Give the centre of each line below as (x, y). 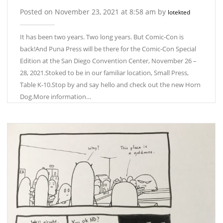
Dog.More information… (56, 97)
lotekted (179, 12)
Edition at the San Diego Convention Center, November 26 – (108, 61)
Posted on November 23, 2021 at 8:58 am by (94, 12)
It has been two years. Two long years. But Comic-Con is (102, 37)
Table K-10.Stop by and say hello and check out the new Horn (110, 85)
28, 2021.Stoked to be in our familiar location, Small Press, (104, 73)
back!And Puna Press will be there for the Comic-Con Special (108, 49)
